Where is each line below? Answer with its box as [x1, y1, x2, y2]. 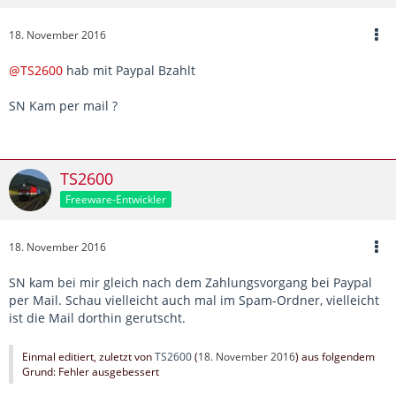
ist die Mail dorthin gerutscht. [9, 308, 186, 326]
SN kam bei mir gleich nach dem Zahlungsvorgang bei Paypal [9, 273, 372, 291]
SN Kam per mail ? [9, 96, 118, 114]
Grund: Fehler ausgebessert [22, 363, 159, 379]
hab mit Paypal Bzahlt [63, 61, 195, 79]
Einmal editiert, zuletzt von [22, 348, 155, 364]
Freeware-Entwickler [65, 191, 166, 207]
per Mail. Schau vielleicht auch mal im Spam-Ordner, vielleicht [9, 291, 379, 308]
